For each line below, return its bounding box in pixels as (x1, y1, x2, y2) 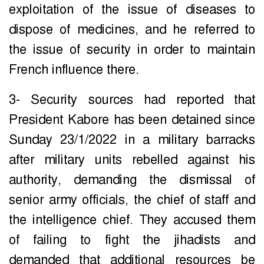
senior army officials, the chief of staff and (9, 192, 255, 209)
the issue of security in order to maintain (9, 41, 255, 58)
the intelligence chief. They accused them (9, 212, 255, 229)
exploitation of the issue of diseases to (9, 1, 255, 18)
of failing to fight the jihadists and (9, 232, 255, 249)
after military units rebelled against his (9, 151, 255, 169)
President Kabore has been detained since (9, 111, 255, 128)
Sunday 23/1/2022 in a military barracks (9, 131, 255, 148)
